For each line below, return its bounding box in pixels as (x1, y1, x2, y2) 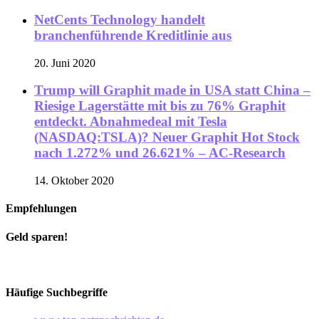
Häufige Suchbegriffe (6, 286, 108, 299)
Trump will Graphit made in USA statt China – (34, 83, 310, 98)
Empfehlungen (6, 202, 77, 215)
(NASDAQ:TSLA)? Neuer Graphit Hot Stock (34, 130, 300, 145)
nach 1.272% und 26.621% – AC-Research (34, 145, 286, 161)
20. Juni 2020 (34, 56, 95, 69)
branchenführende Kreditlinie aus (34, 27, 231, 43)
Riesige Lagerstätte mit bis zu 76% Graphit (34, 98, 286, 114)
